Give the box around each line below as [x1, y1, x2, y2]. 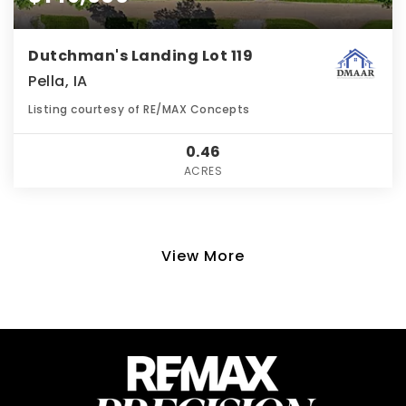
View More [161, 246, 245, 267]
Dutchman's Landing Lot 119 [28, 45, 253, 67]
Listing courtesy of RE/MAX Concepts [28, 101, 250, 118]
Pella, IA [28, 71, 88, 92]
